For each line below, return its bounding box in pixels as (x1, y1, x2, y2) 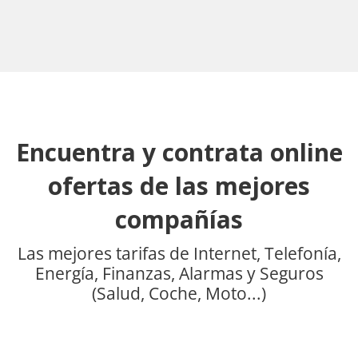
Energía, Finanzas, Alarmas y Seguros (34, 262, 324, 284)
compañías (115, 203, 243, 236)
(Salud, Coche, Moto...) (92, 282, 266, 304)
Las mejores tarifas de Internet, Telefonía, (17, 242, 341, 265)
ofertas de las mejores (48, 169, 310, 202)
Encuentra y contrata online (15, 136, 343, 169)
